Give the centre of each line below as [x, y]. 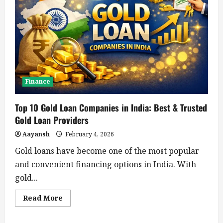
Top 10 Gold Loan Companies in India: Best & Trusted [111, 107]
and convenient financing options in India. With [106, 164]
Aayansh [36, 134]
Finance [38, 81]
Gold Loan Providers [52, 120]
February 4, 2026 [89, 134]
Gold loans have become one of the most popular [107, 151]
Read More [43, 198]
